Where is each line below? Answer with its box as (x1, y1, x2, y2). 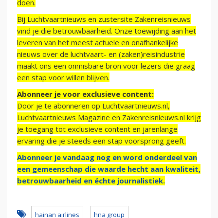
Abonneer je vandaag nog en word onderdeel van (17, 152, 197, 163)
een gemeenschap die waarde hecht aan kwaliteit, (17, 164, 200, 174)
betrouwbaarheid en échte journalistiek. (17, 176, 165, 186)
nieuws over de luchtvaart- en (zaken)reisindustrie (17, 49, 185, 59)
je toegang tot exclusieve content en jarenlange (17, 124, 178, 134)
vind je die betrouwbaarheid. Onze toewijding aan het (17, 26, 196, 36)
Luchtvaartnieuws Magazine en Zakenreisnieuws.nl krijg (17, 112, 201, 123)
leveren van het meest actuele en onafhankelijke (17, 37, 178, 48)
